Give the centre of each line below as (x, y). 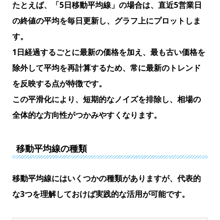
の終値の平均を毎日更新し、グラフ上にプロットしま (106, 21)
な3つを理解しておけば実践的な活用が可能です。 (101, 194)
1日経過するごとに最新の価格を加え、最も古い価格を (109, 52)
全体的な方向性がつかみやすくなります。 (87, 115)
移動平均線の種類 (51, 149)
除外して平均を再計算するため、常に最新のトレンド (106, 68)
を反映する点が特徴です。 (59, 84)
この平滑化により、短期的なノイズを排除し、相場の (106, 99)
